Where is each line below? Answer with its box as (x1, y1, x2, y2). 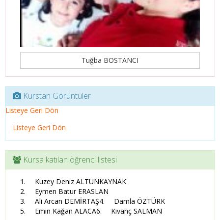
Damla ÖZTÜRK (114, 196, 165, 206)
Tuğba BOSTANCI (82, 55, 138, 65)
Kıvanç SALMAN (111, 206, 162, 216)
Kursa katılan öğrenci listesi (21, 154, 117, 165)
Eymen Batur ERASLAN (35, 187, 109, 196)
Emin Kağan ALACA (35, 206, 96, 216)
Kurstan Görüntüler (21, 90, 91, 101)
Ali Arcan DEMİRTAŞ (35, 196, 99, 206)
